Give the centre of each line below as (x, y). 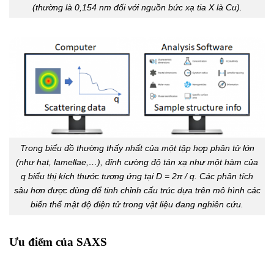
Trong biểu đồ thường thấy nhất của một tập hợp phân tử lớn (137, 148)
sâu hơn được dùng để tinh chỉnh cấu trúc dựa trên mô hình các (137, 190)
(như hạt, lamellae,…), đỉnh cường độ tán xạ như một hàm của (137, 162)
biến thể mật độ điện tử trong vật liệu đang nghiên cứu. (137, 204)
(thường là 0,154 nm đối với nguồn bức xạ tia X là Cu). (137, 7)
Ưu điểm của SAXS (58, 242)
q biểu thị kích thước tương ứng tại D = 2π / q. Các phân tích (137, 176)
